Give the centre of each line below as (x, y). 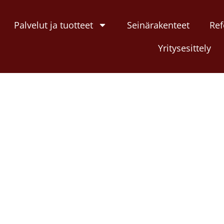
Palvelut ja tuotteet (53, 25)
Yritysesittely (184, 48)
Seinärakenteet (158, 25)
